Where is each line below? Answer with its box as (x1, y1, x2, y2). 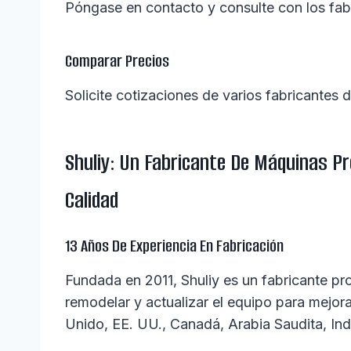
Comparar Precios (65, 49, 169, 73)
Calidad (65, 185, 118, 216)
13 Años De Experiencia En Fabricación (65, 234, 284, 258)
